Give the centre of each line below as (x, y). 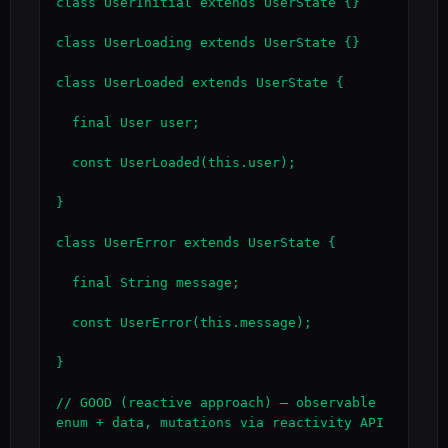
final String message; (64, 282)
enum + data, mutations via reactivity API (220, 422)
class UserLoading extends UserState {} (208, 42)
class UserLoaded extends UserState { (200, 82)
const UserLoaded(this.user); (64, 162)
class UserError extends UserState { (196, 242)
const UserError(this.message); (64, 322)
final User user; (64, 122)
